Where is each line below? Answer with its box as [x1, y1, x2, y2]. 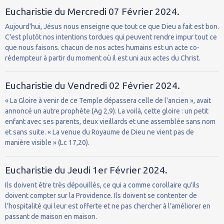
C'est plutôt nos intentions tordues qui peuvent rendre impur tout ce [5, 32, 217, 41]
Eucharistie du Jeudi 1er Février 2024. [5, 164, 167, 175]
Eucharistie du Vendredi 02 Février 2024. [5, 79, 180, 91]
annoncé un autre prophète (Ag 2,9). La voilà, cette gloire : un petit [5, 106, 208, 115]
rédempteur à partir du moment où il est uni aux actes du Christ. [5, 53, 200, 62]
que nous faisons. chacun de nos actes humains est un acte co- [5, 43, 199, 51]
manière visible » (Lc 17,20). [5, 138, 89, 146]
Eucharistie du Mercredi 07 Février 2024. [5, 5, 179, 17]
